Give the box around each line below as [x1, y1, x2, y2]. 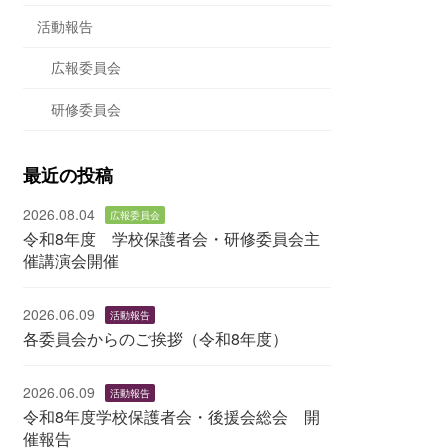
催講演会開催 [23, 248, 120, 272]
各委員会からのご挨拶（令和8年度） [23, 326, 289, 350]
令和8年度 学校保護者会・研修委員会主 [23, 226, 321, 250]
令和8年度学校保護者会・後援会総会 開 [23, 404, 321, 428]
